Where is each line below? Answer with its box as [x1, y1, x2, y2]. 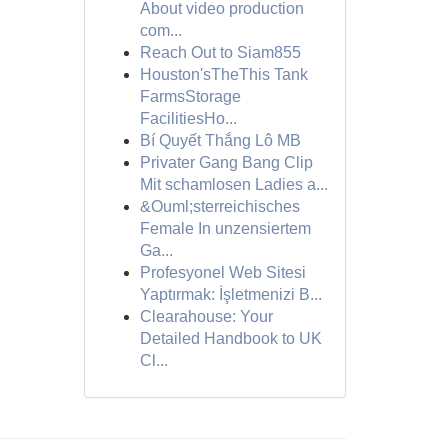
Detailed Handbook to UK [139, 330, 322, 347]
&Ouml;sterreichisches [139, 198, 300, 215]
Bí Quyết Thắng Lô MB [139, 132, 301, 149]
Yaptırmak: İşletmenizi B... [139, 286, 322, 303]
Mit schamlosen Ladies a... [139, 176, 328, 193]
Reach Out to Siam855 [139, 44, 301, 61]
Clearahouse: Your [139, 308, 273, 325]
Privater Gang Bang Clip [139, 154, 313, 171]
